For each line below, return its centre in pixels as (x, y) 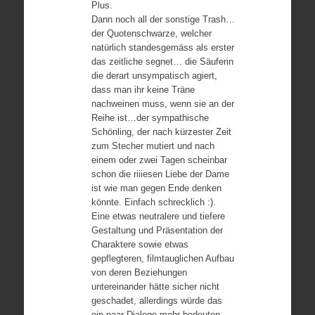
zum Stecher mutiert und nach (153, 146)
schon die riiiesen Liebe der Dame (160, 174)
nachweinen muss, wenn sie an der (162, 104)
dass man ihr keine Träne (143, 90)
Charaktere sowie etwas (140, 244)
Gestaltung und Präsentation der (157, 230)
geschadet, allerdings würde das (156, 301)
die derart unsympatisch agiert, (154, 76)
